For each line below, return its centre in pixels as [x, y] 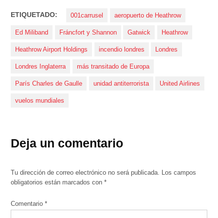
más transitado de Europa [113, 66]
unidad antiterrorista [121, 83]
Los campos [179, 173]
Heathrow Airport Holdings [52, 49]
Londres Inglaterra [41, 66]
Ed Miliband [32, 32]
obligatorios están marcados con [58, 183]
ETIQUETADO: [34, 15]
